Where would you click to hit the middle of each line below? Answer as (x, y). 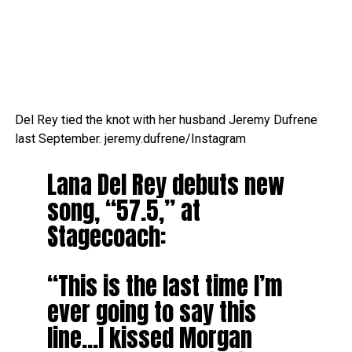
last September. (59, 139)
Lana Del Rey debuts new (165, 185)
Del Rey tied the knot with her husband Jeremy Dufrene (166, 120)
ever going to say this (151, 312)
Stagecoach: (106, 236)
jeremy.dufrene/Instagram (175, 139)
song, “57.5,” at (123, 211)
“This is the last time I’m (165, 286)
